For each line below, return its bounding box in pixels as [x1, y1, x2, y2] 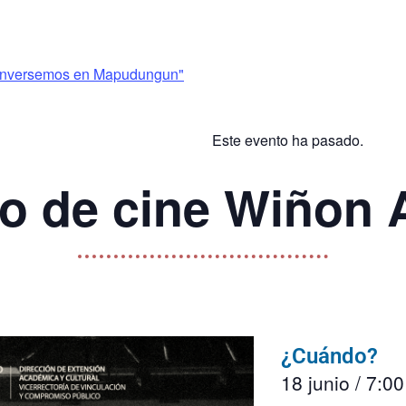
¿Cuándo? [281, 343, 379, 370]
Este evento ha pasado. [212, 130, 363, 151]
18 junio [281, 369, 351, 397]
